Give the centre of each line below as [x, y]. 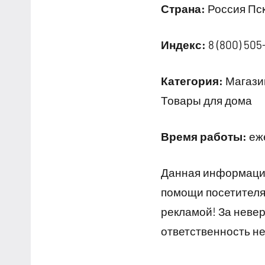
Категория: [192, 80]
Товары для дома [206, 100]
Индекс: [183, 44]
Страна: [183, 8]
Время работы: [204, 136]
